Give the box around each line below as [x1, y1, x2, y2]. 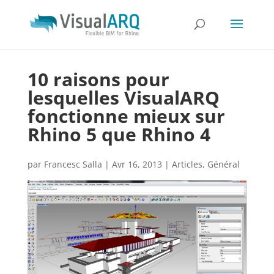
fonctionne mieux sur [27, 103, 225, 128]
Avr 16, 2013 [111, 158, 162, 170]
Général [207, 158, 240, 170]
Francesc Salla [43, 158, 102, 170]
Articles [171, 158, 202, 170]
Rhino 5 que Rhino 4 [27, 122, 210, 147]
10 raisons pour [27, 67, 169, 92]
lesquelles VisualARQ [27, 85, 220, 110]
